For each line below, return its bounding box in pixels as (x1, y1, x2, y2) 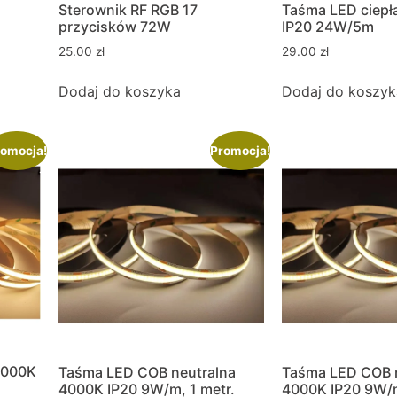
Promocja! (209, 144, 270, 159)
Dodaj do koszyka (58, 82, 181, 100)
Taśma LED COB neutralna (58, 362, 236, 381)
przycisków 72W (58, 18, 171, 36)
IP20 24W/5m (282, 18, 374, 36)
